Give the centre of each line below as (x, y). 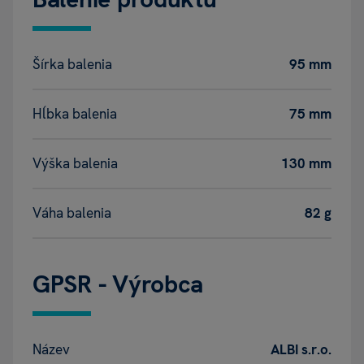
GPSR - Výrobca (118, 284)
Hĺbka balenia (75, 114)
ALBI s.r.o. (301, 350)
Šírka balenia (72, 65)
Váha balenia (72, 213)
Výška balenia (75, 164)
